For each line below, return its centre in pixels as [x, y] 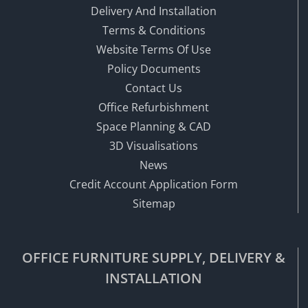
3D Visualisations [154, 146]
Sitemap [154, 204]
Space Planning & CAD [154, 127]
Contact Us [154, 88]
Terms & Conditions [154, 31]
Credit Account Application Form [154, 185]
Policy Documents [154, 69]
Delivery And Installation [154, 11]
